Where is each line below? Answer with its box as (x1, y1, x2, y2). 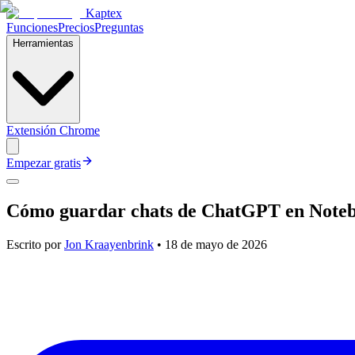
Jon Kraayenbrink (64, 237, 154, 251)
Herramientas (13, 37, 74, 49)
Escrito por (6, 237, 61, 251)
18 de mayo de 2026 (165, 237, 267, 251)
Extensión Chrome (6, 124, 100, 137)
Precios (58, 21, 94, 34)
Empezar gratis (6, 156, 81, 170)
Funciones (6, 21, 58, 34)
